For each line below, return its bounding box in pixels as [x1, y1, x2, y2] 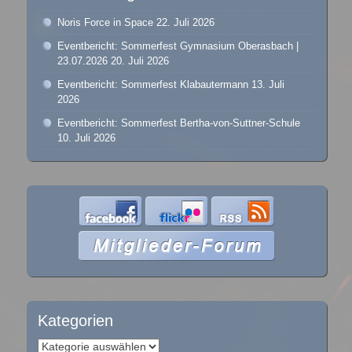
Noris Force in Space [57, 16, 153, 28]
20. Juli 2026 [110, 54, 169, 67]
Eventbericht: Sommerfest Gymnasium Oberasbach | [57, 39, 299, 52]
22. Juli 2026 [156, 16, 214, 28]
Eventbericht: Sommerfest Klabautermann [57, 78, 248, 90]
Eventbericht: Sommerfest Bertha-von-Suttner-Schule [57, 116, 300, 129]
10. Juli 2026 [57, 131, 115, 144]
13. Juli [251, 78, 284, 90]
